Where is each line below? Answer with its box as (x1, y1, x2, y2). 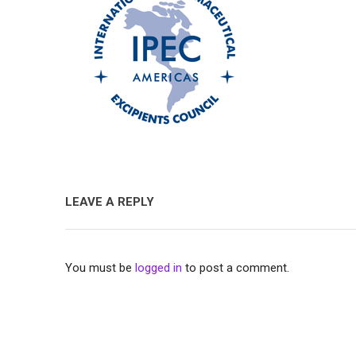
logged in (135, 261, 183, 275)
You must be (65, 261, 136, 275)
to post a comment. (182, 261, 290, 275)
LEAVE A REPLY (65, 195, 155, 209)
